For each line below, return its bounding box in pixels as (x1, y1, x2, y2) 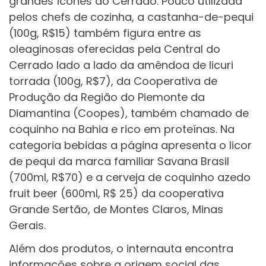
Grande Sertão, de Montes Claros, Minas (9, 201, 223, 217)
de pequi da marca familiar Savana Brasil (9, 153, 229, 169)
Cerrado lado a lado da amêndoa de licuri (9, 57, 233, 72)
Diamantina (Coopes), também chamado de (9, 105, 249, 121)
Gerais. (9, 217, 46, 233)
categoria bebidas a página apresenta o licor (9, 137, 252, 153)
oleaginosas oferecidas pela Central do (9, 41, 220, 56)
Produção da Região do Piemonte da (9, 89, 205, 104)
